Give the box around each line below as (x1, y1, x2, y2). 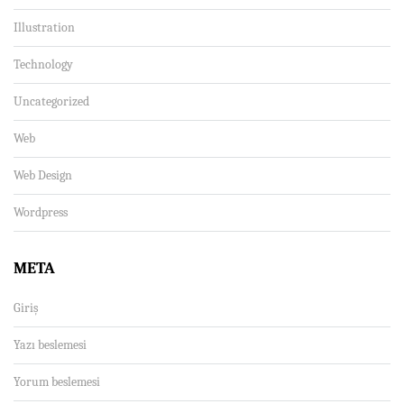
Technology (14, 56, 73, 72)
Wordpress (14, 204, 68, 220)
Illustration (14, 19, 75, 35)
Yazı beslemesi (14, 336, 87, 353)
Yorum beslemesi (14, 373, 100, 390)
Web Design (14, 167, 72, 183)
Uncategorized (14, 93, 89, 109)
